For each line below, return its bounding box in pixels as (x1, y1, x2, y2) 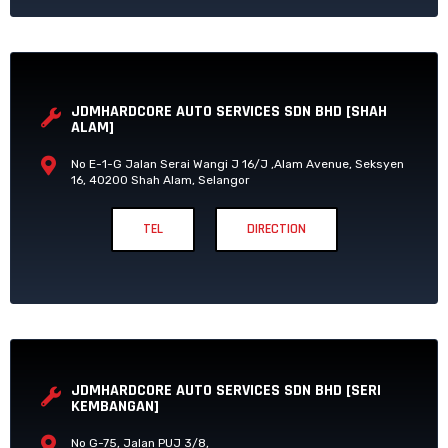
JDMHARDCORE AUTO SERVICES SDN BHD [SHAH (71, 100, 387, 122)
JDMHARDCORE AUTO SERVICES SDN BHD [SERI (71, 379, 381, 401)
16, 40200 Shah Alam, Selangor (71, 172, 250, 187)
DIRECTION (246, 220, 306, 239)
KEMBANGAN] (71, 395, 159, 417)
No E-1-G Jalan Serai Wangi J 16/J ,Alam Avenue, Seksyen (71, 156, 404, 171)
